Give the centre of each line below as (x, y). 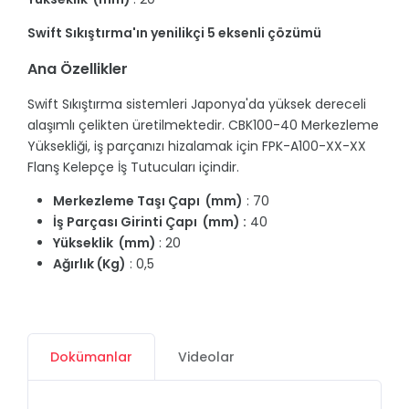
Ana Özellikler (78, 69)
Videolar (206, 357)
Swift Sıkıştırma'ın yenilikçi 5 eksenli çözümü (174, 33)
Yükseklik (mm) (106, 243)
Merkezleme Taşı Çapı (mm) (148, 201)
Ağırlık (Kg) (89, 264)
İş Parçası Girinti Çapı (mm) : (150, 222)
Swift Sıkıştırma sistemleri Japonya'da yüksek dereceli (197, 105)
